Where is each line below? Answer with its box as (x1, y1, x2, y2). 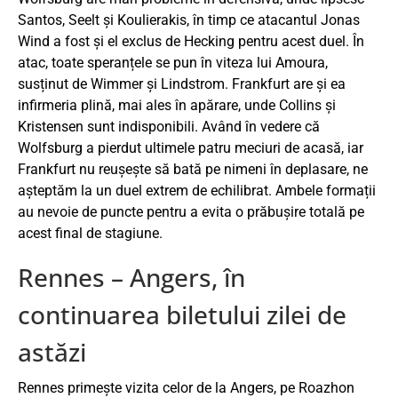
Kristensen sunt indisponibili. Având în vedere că (18, 118, 320, 136)
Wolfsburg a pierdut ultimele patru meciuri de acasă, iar (18, 139, 363, 157)
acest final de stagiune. (18, 225, 163, 243)
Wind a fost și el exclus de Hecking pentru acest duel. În (18, 33, 364, 51)
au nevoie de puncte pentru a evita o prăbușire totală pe (18, 203, 364, 221)
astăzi (18, 335, 86, 370)
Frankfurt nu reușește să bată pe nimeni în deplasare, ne (18, 161, 368, 179)
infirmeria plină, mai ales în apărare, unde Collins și (18, 97, 336, 115)
